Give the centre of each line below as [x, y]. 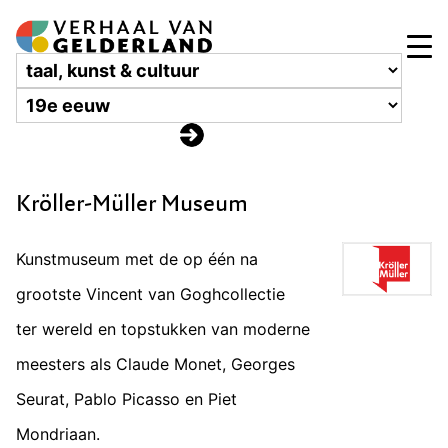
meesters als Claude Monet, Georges [155, 364]
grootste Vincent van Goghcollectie [150, 294]
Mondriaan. [58, 434]
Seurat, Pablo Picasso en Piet [126, 399]
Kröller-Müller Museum [132, 202]
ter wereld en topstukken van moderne [163, 329]
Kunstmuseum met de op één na [137, 259]
